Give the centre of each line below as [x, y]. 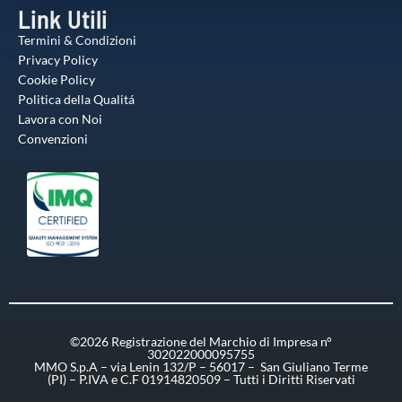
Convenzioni [53, 138]
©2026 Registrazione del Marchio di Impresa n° [201, 341]
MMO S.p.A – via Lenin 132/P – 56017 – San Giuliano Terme [201, 366]
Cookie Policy [57, 79]
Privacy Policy [58, 59]
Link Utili [63, 18]
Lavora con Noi [60, 118]
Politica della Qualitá [76, 99]
